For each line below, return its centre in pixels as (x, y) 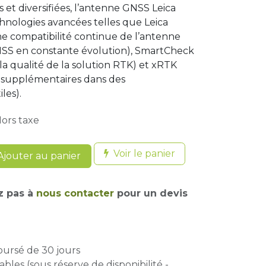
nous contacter (75, 193)
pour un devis (151, 193)
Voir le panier (144, 153)
